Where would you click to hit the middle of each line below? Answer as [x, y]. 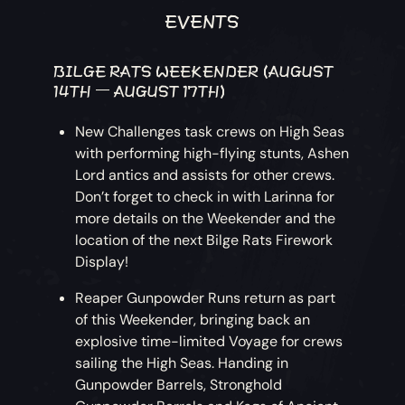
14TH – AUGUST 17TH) [140, 89]
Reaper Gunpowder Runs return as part [206, 298]
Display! [102, 262]
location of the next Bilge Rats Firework [204, 240]
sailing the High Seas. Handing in [182, 363]
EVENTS [202, 20]
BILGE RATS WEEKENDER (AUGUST [194, 70]
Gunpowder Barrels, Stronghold [179, 385]
